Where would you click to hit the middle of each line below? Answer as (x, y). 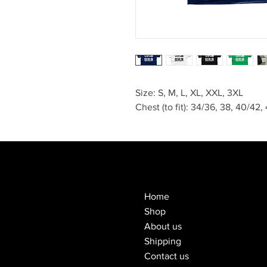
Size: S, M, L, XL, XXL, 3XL (189, 92)
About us (163, 226)
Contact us (167, 256)
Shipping (163, 241)
